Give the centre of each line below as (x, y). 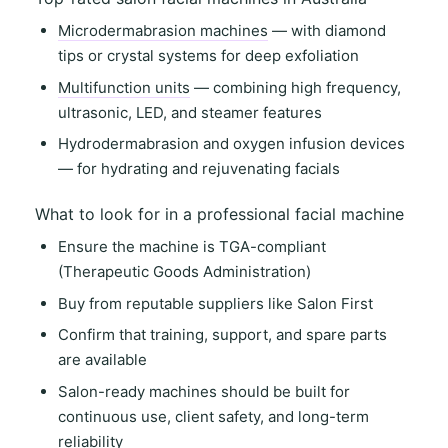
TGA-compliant (272, 247)
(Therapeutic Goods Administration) (184, 272)
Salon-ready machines (137, 391)
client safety (217, 416)
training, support (208, 335)
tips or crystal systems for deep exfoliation (208, 56)
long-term (333, 416)
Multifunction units (123, 87)
